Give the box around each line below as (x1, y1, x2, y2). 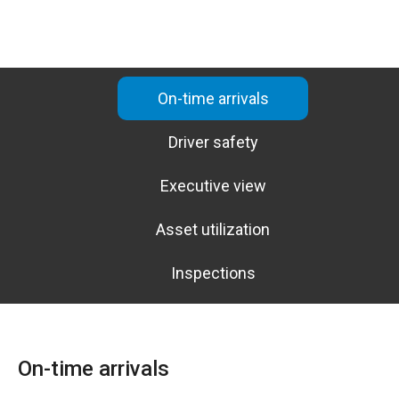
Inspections (170, 264, 256, 283)
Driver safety (167, 133, 258, 152)
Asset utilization (156, 220, 270, 240)
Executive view (159, 176, 266, 196)
